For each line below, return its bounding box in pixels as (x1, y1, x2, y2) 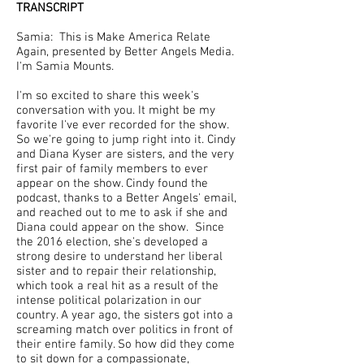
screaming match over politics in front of (16, 323, 233, 337)
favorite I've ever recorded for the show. (16, 118, 228, 132)
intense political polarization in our (16, 293, 201, 308)
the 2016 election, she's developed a (16, 235, 208, 249)
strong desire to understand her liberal (16, 249, 223, 264)
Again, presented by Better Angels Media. (16, 45, 234, 59)
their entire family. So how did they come (16, 337, 235, 352)
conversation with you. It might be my (16, 103, 215, 118)
